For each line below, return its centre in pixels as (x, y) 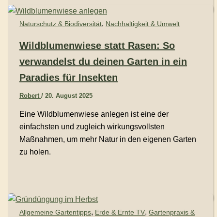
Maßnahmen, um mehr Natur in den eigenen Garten (108, 139)
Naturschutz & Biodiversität (60, 23)
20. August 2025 (69, 96)
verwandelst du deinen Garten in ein (103, 62)
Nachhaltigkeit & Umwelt (142, 23)
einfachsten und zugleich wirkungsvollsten (92, 127)
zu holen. (35, 152)
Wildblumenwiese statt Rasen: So (97, 46)
